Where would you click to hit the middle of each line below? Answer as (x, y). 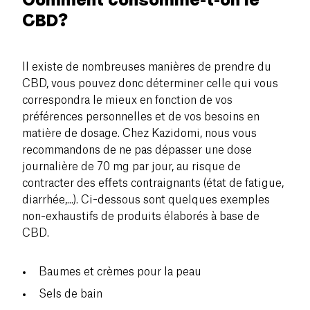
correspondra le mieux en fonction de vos (127, 100)
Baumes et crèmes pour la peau (120, 272)
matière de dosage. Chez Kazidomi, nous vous (139, 133)
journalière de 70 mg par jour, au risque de (131, 166)
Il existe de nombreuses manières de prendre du (147, 67)
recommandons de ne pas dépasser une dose (137, 150)
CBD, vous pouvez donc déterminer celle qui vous (150, 83)
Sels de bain (71, 294)
